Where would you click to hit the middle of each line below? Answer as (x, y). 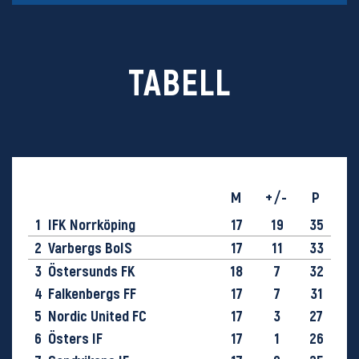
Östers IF (75, 338)
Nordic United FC (97, 316)
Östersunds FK (92, 271)
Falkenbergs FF (92, 293)
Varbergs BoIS (90, 248)
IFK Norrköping (92, 224)
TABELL (179, 81)
